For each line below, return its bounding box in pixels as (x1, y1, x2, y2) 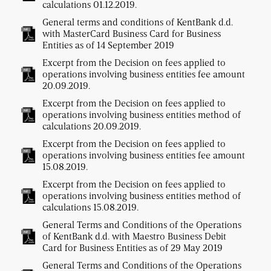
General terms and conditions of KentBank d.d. (42, 16, 233, 28)
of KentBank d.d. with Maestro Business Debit (42, 230, 226, 243)
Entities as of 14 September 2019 (42, 39, 174, 51)
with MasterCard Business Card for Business (42, 27, 221, 40)
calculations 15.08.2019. (42, 201, 139, 214)
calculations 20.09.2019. (42, 120, 141, 132)
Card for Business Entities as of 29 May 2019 (42, 241, 223, 254)
